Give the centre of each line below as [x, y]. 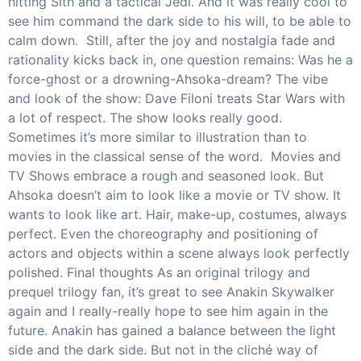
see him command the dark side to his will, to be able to [180, 21]
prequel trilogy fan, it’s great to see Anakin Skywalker [171, 292]
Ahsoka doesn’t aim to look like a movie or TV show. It [174, 195]
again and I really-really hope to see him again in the [168, 311]
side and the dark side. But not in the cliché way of [163, 350]
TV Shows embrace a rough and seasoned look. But [166, 176]
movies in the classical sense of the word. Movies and [174, 156]
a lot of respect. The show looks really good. [145, 118]
